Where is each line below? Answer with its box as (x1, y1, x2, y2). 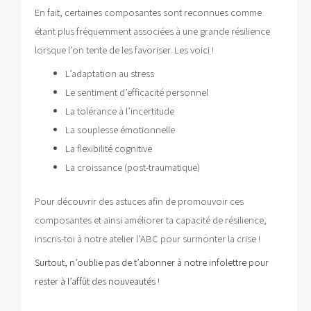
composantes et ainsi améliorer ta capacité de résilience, (35, 213, 267, 227)
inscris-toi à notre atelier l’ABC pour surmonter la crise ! (35, 232, 260, 246)
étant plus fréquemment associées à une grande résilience (35, 24, 270, 37)
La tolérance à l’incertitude (65, 104, 174, 118)
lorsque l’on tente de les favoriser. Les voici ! (35, 42, 214, 56)
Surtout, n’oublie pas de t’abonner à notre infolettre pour (35, 255, 269, 269)
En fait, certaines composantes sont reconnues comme (35, 5, 262, 19)
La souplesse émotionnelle (65, 123, 175, 137)
